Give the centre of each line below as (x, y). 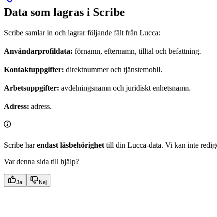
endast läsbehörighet (70, 145)
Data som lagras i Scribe (64, 12)
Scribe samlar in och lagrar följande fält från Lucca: (82, 33)
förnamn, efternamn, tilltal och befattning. (137, 51)
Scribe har (20, 145)
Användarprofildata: (38, 51)
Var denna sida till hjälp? (41, 162)
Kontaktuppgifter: (34, 70)
